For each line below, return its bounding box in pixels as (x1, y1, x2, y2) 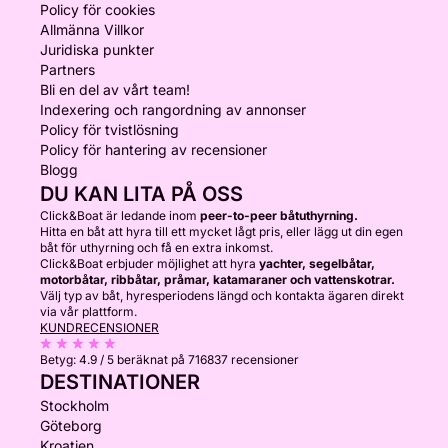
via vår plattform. (40, 304, 137, 319)
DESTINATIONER (40, 370, 200, 394)
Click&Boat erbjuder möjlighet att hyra (40, 256, 259, 271)
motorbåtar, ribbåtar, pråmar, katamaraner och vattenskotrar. (40, 272, 395, 287)
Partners (40, 61, 95, 78)
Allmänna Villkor (40, 21, 144, 38)
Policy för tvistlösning (40, 121, 179, 138)
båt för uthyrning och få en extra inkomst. (40, 240, 273, 255)
